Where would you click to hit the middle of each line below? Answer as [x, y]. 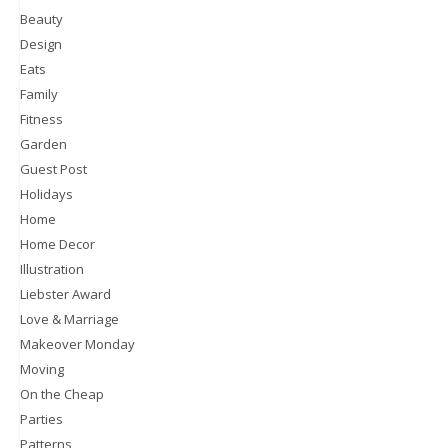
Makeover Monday [77, 343]
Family [39, 93]
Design [41, 43]
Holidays [46, 193]
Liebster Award [65, 293]
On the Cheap [62, 393]
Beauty [41, 18]
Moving [42, 368]
